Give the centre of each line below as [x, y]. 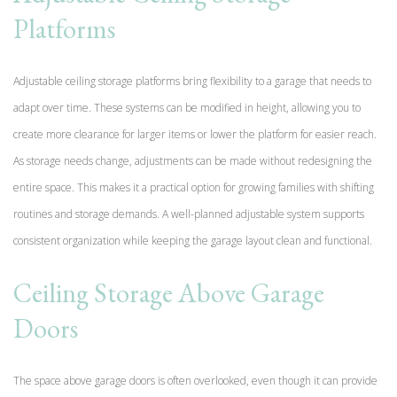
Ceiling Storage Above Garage [169, 292]
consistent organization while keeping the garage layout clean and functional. [193, 240]
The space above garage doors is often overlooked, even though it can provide [195, 380]
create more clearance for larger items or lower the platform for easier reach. [195, 134]
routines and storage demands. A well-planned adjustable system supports [189, 214]
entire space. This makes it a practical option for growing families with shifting [194, 187]
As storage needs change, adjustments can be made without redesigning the [193, 160]
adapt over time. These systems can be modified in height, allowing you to [187, 107]
